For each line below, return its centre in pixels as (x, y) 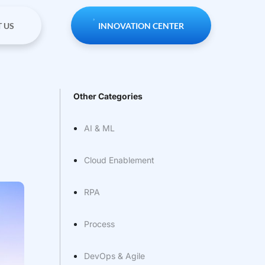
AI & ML (100, 128)
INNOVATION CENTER (141, 26)
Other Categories (108, 96)
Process (100, 224)
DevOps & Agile (115, 256)
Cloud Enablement (119, 160)
